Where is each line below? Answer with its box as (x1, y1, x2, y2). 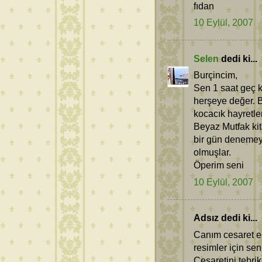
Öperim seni (194, 160, 244, 171)
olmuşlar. (194, 147, 231, 158)
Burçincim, (194, 70, 237, 81)
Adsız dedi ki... (194, 212, 257, 223)
